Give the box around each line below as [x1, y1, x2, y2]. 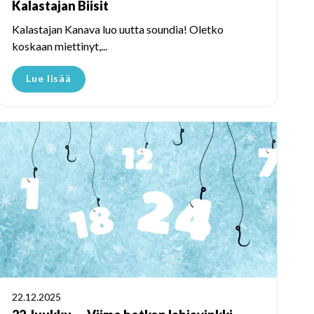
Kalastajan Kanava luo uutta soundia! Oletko [12, 22, 224, 36]
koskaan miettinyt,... [12, 39, 107, 53]
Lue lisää [26, 71, 72, 84]
